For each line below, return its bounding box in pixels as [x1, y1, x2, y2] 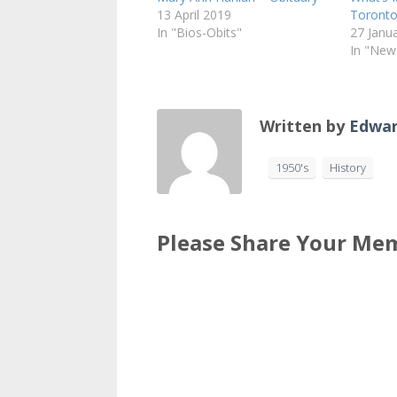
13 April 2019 [157, 6, 231, 24]
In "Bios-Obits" [157, 24, 242, 42]
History [330, 160, 366, 176]
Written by [260, 115, 349, 137]
